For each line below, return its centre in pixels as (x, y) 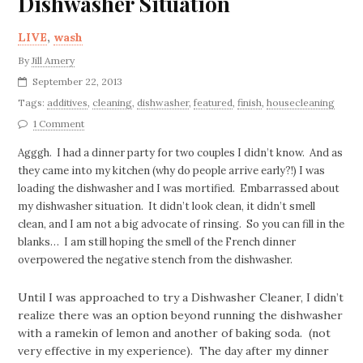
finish (250, 102)
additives (68, 102)
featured (214, 102)
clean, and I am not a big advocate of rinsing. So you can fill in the (181, 224)
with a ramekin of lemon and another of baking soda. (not (175, 333)
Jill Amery (53, 60)
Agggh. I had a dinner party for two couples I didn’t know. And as (181, 153)
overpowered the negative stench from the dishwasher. (156, 260)
